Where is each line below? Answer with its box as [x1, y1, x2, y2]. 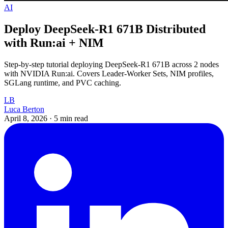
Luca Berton [4, 104, 44, 113]
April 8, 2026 [4, 113, 49, 123]
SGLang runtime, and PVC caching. [4, 78, 121, 87]
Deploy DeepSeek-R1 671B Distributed [4, 22, 206, 36]
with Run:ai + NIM [4, 36, 104, 49]
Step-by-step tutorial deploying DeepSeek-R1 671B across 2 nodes [4, 60, 219, 69]
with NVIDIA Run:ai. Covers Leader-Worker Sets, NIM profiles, [4, 69, 214, 78]
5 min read [54, 113, 88, 123]
